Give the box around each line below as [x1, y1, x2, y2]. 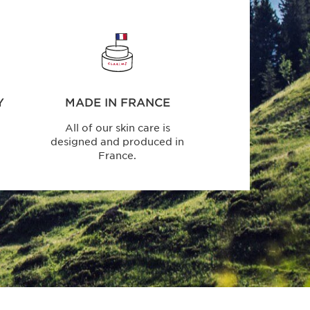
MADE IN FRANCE [64, 96, 170, 110]
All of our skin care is [64, 122, 170, 134]
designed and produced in [51, 136, 185, 148]
